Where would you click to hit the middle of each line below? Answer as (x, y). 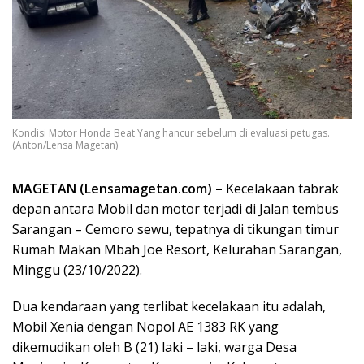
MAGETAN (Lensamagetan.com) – (117, 189)
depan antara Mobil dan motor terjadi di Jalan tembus (175, 209)
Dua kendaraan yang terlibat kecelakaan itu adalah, (169, 307)
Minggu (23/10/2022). (77, 270)
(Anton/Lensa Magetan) (65, 145)
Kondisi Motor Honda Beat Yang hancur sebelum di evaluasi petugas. (171, 133)
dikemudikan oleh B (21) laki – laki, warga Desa (154, 347)
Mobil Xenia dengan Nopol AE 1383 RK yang (145, 327)
